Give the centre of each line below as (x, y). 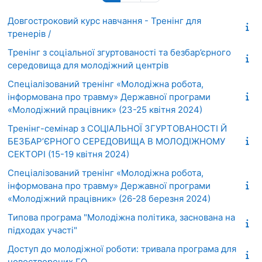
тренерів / (29, 33)
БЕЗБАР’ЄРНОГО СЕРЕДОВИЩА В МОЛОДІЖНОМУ (116, 141)
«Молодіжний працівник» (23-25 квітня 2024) (105, 109)
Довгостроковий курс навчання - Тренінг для (104, 20)
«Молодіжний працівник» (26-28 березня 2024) (109, 198)
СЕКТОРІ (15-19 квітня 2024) (68, 154)
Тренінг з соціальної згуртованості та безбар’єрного (119, 52)
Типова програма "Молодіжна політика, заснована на (121, 217)
